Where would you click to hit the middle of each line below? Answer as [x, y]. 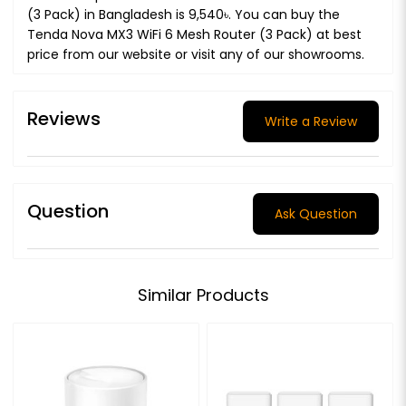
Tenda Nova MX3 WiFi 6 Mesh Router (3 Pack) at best [194, 34]
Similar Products [203, 295]
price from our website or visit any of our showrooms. [196, 54]
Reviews [64, 119]
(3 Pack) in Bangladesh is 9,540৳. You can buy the [184, 14]
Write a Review [311, 121]
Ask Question [316, 213]
